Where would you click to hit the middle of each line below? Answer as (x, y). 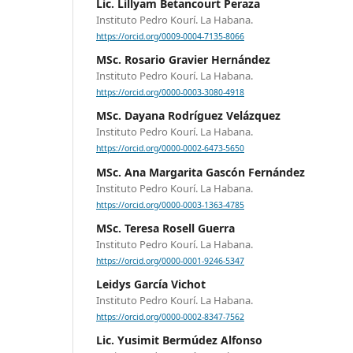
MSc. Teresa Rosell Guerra (165, 228)
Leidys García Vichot (151, 284)
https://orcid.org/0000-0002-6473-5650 (170, 149)
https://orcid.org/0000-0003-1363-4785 (170, 204)
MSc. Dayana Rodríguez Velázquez (188, 116)
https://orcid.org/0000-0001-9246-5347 (170, 260)
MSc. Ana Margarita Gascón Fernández (201, 172)
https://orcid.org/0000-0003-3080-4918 (170, 93)
